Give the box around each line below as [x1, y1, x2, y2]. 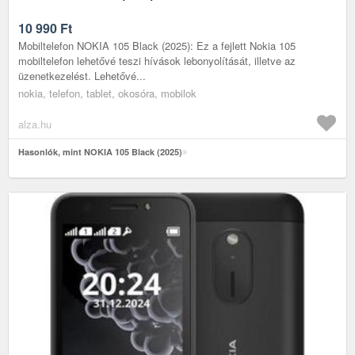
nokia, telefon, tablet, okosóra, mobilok [18, 85, 197, 101]
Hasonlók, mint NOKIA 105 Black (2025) [18, 145, 182, 158]
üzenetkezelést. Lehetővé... [18, 67, 146, 83]
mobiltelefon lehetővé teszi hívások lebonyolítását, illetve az [18, 52, 296, 68]
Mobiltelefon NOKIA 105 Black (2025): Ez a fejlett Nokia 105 [18, 37, 296, 53]
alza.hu [18, 116, 52, 132]
